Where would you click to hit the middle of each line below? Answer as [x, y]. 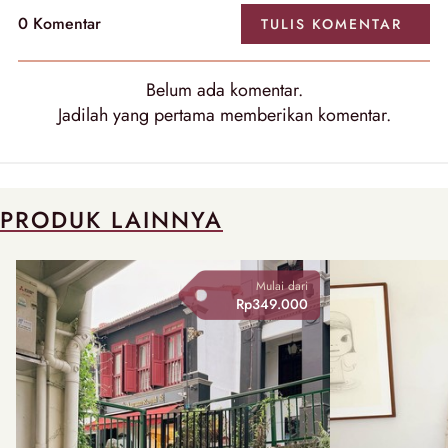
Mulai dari [281, 285]
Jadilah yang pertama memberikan [187, 114]
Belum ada [187, 89]
